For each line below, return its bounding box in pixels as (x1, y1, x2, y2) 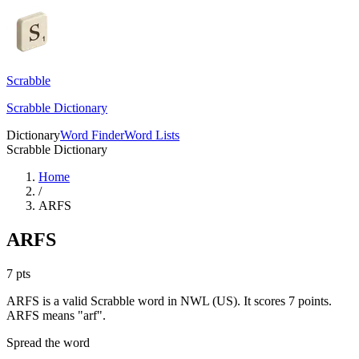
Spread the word (6, 335, 90, 349)
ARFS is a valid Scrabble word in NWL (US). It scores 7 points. (6, 293, 332, 308)
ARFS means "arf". (6, 308, 106, 322)
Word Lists (124, 128, 179, 142)
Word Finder (60, 128, 124, 142)
